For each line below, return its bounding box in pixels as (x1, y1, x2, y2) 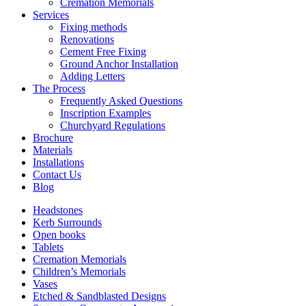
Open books (33, 228, 85, 240)
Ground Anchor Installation (60, 57, 178, 70)
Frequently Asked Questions (60, 94, 182, 107)
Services (33, 8, 69, 20)
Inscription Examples (60, 107, 151, 119)
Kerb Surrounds (33, 216, 102, 228)
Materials (33, 143, 72, 156)
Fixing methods (60, 20, 127, 33)
